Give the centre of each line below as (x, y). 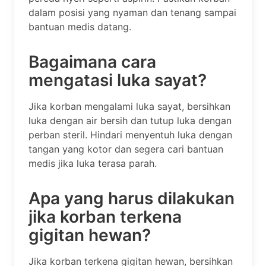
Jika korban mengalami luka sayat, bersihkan (129, 106)
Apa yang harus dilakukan (132, 198)
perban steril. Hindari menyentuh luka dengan (130, 134)
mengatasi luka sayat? (118, 80)
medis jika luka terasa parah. (93, 163)
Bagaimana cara (92, 61)
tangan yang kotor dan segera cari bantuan (126, 149)
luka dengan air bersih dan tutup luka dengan (130, 120)
